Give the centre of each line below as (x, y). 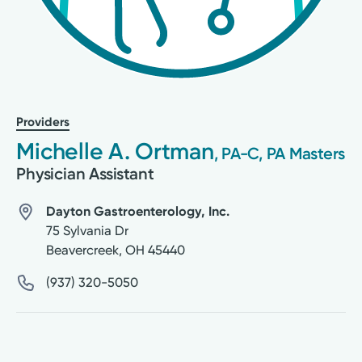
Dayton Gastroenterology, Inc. (137, 211)
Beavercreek (82, 250)
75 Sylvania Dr (87, 230)
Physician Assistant (85, 173)
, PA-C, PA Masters (280, 153)
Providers (43, 122)
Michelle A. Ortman (115, 151)
